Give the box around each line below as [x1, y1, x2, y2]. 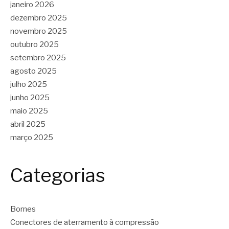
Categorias [10, 164, 105, 187]
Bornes [10, 204, 36, 214]
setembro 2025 [10, 53, 66, 63]
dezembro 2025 [10, 13, 67, 23]
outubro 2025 [10, 40, 59, 50]
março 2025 [10, 133, 53, 143]
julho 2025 [10, 80, 47, 89]
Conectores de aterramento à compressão [10, 217, 159, 227]
